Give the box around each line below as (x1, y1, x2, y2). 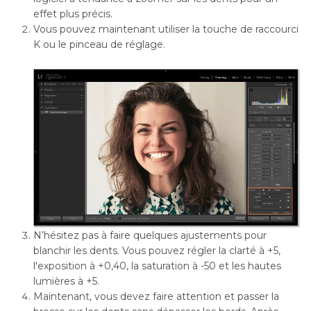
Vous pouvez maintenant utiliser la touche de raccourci (33, 23, 299, 36)
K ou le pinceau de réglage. (33, 38, 165, 51)
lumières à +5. (33, 275, 99, 288)
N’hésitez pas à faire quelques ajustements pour (33, 229, 267, 242)
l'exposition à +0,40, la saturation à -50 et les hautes (33, 260, 281, 273)
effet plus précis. (33, 8, 112, 21)
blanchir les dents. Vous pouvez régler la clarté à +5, (33, 244, 280, 258)
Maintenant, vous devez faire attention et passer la (33, 290, 279, 303)
